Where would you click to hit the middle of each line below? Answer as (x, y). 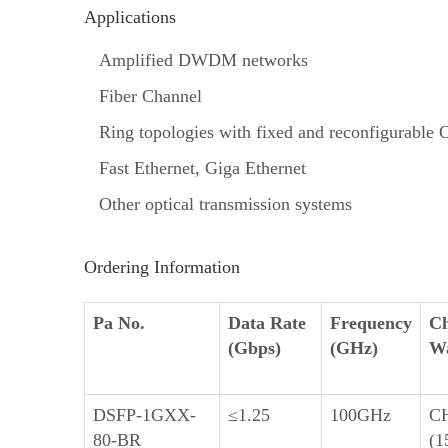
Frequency (371, 323)
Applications (130, 17)
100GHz (360, 415)
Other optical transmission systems (225, 204)
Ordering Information (162, 267)
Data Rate (267, 323)
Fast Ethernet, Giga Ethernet (202, 168)
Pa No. (119, 323)
